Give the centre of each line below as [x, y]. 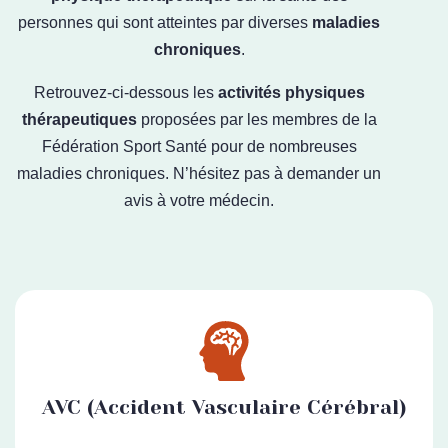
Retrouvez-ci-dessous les [125, 92]
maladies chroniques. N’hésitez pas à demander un [199, 173]
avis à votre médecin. [199, 200]
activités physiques [291, 92]
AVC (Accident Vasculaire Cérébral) [224, 407]
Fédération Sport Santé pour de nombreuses [199, 146]
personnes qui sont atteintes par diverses [165, 22]
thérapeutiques [79, 119]
